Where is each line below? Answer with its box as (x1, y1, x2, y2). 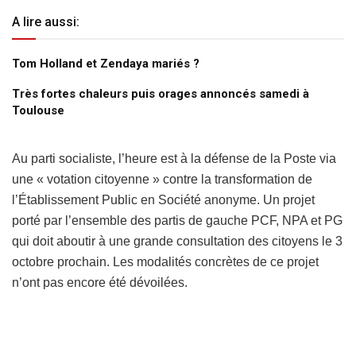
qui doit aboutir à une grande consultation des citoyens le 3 (12, 234, 342, 248)
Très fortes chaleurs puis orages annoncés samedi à (12, 86, 309, 101)
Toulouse (12, 103, 64, 118)
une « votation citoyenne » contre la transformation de (12, 172, 312, 186)
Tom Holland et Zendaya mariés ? (12, 56, 199, 71)
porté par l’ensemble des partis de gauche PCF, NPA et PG (12, 213, 342, 227)
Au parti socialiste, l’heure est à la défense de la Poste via (12, 151, 336, 165)
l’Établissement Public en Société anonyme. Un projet (12, 192, 315, 207)
